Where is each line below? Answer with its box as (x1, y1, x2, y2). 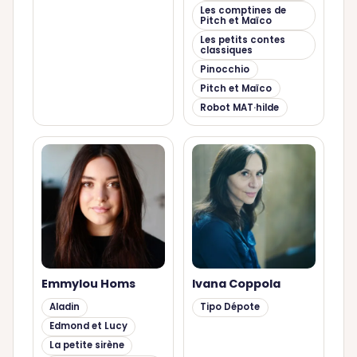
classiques (200, 43, 253, 57)
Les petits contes (200, 33, 286, 46)
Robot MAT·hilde (200, 100, 280, 114)
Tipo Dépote (200, 300, 261, 314)
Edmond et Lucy (49, 320, 127, 333)
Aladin (49, 300, 80, 314)
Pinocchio (200, 62, 250, 76)
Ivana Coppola (191, 275, 280, 292)
